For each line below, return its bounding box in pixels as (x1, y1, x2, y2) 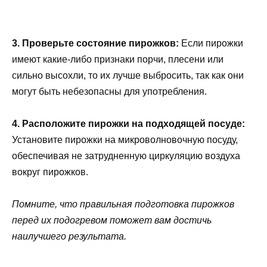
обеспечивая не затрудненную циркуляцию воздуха (12, 151, 240, 162)
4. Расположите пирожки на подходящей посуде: (12, 119, 245, 129)
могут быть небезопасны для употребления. (12, 86, 207, 97)
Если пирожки (179, 38, 243, 48)
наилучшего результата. (12, 231, 126, 242)
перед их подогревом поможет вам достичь (12, 215, 212, 226)
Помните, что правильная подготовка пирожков (12, 199, 234, 210)
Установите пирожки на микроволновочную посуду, (12, 135, 238, 145)
